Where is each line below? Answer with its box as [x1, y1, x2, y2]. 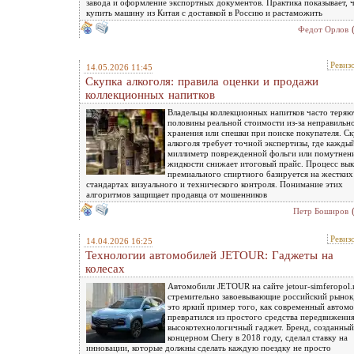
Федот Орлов [298, 24, 348, 34]
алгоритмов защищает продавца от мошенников [86, 189, 267, 199]
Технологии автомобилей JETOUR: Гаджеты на [85, 248, 333, 262]
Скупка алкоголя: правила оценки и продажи [85, 74, 318, 88]
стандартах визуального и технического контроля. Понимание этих [86, 179, 343, 189]
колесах [85, 262, 125, 275]
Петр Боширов [293, 205, 348, 216]
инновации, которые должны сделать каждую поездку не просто [86, 342, 331, 352]
